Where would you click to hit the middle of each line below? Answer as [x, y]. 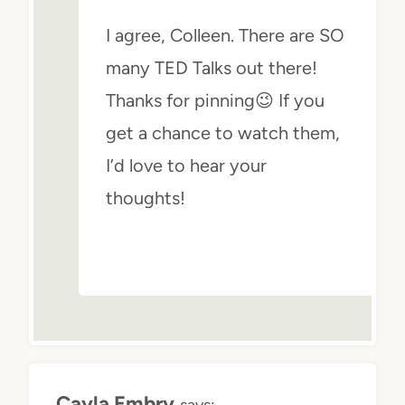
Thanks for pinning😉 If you [215, 100]
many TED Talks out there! [212, 67]
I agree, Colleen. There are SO [225, 35]
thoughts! [146, 198]
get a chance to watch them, [223, 132]
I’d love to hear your [186, 165]
